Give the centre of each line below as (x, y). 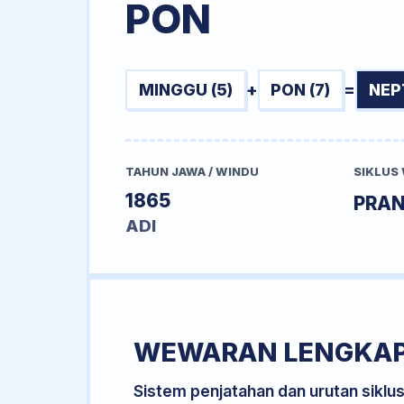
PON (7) (301, 89)
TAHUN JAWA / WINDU (192, 172)
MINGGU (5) (185, 89)
